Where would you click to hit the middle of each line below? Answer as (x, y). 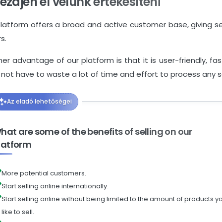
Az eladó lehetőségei (39, 102)
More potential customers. (44, 173)
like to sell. (18, 212)
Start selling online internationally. (55, 186)
